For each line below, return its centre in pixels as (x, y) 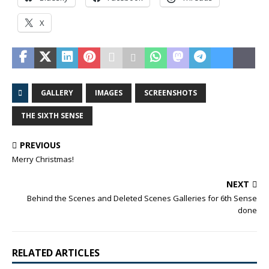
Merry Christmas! (43, 159)
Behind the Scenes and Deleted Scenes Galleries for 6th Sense (142, 198)
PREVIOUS (40, 145)
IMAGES (109, 93)
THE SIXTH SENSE (52, 116)
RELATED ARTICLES (56, 253)
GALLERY (57, 93)
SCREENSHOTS (171, 93)
